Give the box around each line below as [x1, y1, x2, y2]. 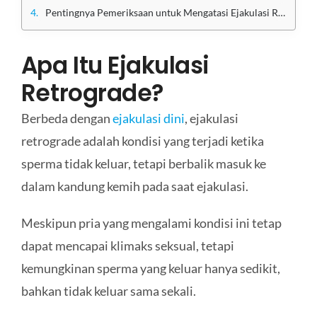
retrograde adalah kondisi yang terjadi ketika [21, 132, 264, 149]
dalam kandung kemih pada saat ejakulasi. [21, 178, 248, 194]
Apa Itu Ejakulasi [21, 49, 209, 81]
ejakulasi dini [112, 110, 185, 126]
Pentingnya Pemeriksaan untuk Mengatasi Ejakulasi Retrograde [45, 6, 278, 18]
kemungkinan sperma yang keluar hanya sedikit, [21, 260, 280, 276]
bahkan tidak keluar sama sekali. [21, 282, 196, 299]
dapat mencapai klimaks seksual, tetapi [21, 237, 234, 253]
